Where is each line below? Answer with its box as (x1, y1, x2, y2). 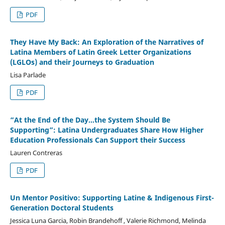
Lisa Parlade (10, 70, 46, 79)
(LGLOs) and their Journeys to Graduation (10, 57, 154, 67)
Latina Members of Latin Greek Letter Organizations (10, 47, 191, 57)
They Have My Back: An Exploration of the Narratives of (10, 37, 203, 47)
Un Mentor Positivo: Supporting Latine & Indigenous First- (10, 192, 214, 202)
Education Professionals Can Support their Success (10, 135, 185, 145)
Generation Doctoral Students (10, 202, 114, 212)
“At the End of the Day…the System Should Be (10, 115, 170, 125)
